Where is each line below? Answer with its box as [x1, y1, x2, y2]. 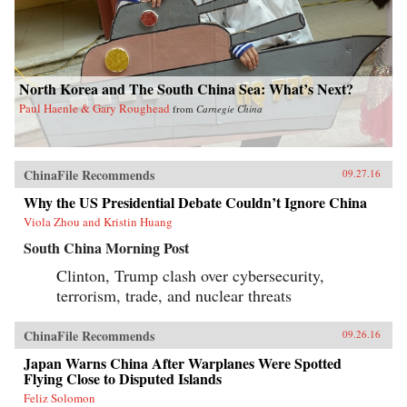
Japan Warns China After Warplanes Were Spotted [24, 352, 342, 373]
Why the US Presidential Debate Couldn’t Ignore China [24, 192, 367, 213]
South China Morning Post [24, 237, 189, 258]
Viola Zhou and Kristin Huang [24, 213, 173, 230]
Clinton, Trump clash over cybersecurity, [56, 264, 324, 286]
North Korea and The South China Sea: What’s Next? [19, 78, 353, 99]
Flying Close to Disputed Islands [24, 368, 222, 389]
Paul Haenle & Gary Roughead [19, 100, 170, 116]
